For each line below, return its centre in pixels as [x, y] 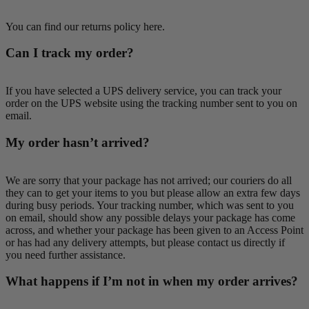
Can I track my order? [70, 53]
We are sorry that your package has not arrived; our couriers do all [149, 180]
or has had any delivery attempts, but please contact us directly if [145, 242]
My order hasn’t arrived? [78, 142]
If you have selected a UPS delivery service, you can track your [143, 91]
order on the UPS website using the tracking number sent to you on [151, 103]
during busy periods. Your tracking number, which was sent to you [150, 205]
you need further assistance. [66, 255]
